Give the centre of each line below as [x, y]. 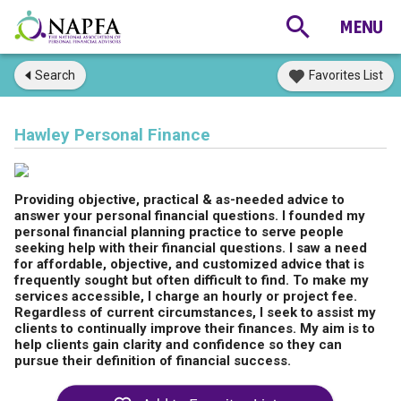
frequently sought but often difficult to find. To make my [192, 280]
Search [55, 75]
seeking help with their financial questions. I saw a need [191, 248]
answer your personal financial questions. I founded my [190, 216]
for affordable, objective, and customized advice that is [189, 264]
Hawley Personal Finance [112, 135]
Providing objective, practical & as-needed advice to [179, 200]
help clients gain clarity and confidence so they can [178, 345]
